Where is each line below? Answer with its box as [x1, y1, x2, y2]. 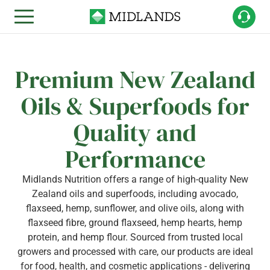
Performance [64, 143, 206, 175]
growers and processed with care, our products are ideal [17, 246, 253, 257]
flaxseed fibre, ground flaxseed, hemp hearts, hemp [28, 217, 242, 228]
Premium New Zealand [14, 63, 256, 96]
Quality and [74, 116, 196, 149]
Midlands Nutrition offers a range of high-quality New [22, 174, 248, 185]
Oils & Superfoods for [20, 90, 250, 122]
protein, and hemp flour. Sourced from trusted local [27, 231, 243, 243]
